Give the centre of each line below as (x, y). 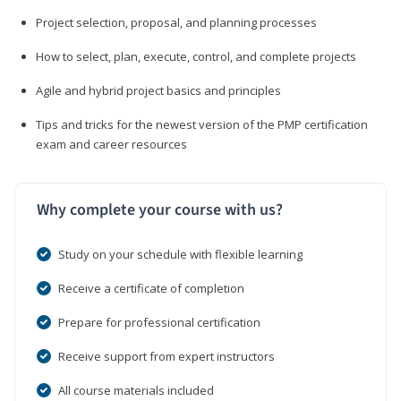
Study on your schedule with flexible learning (180, 254)
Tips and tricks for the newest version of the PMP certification (202, 124)
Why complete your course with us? (160, 209)
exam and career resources (111, 144)
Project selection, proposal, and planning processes (176, 22)
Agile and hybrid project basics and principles (158, 90)
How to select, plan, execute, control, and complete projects (196, 56)
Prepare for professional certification (159, 322)
